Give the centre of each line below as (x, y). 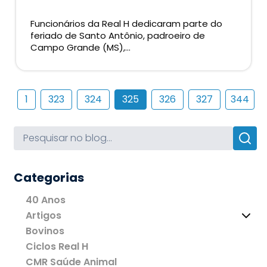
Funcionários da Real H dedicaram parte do (127, 24)
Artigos (44, 216)
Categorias (49, 178)
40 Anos (46, 200)
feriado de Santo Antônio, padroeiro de (118, 36)
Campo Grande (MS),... (81, 48)
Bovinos (45, 231)
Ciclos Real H (57, 247)
